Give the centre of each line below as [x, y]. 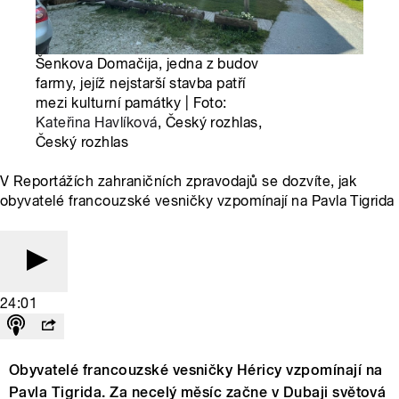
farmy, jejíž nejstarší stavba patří [141, 84]
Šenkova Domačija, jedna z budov [147, 64]
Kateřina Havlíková [97, 123]
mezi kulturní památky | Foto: [131, 103]
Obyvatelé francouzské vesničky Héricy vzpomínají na [196, 370]
